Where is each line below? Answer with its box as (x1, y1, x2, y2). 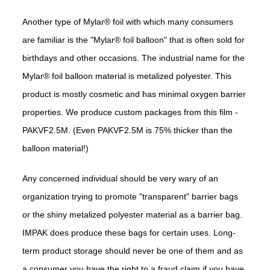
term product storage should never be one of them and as (22, 246, 243, 256)
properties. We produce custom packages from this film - (22, 107, 239, 118)
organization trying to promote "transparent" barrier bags (22, 192, 239, 202)
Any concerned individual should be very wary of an (22, 174, 219, 184)
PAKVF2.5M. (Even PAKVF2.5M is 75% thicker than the (22, 125, 233, 136)
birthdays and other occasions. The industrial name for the (22, 53, 245, 63)
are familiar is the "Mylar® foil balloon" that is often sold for (22, 35, 245, 45)
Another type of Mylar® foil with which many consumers (22, 17, 234, 27)
